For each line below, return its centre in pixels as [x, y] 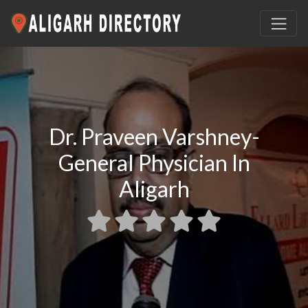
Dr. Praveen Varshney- [154, 136]
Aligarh [154, 188]
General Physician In [154, 162]
